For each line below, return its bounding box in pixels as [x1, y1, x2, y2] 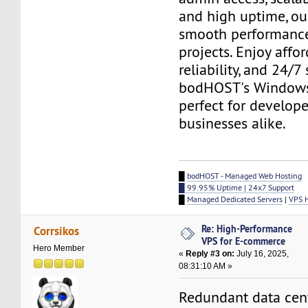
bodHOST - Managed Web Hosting [187, 170, 302, 181]
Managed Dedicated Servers [187, 193, 283, 204]
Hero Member [33, 243, 85, 254]
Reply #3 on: [186, 248, 235, 258]
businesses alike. [179, 113, 287, 133]
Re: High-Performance [201, 221, 293, 235]
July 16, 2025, [234, 248, 289, 258]
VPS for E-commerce [201, 234, 286, 247]
